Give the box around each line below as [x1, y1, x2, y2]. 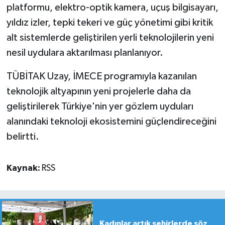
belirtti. [6, 132, 39, 142]
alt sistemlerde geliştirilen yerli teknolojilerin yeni [6, 33, 214, 43]
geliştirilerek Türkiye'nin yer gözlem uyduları [6, 101, 193, 112]
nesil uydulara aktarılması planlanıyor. [6, 48, 163, 58]
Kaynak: [6, 164, 42, 173]
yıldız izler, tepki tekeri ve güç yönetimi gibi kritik [6, 18, 213, 28]
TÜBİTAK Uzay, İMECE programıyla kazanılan [6, 71, 197, 82]
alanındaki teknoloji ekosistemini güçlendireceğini [6, 117, 216, 127]
